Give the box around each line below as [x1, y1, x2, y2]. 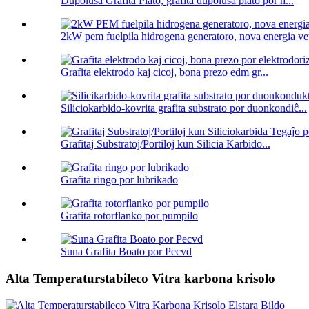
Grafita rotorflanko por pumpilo [61, 210, 198, 222]
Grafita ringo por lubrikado [61, 174, 178, 186]
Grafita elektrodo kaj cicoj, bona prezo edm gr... [61, 66, 268, 79]
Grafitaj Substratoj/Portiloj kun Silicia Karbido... [61, 138, 270, 150]
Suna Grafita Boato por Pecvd [61, 246, 192, 258]
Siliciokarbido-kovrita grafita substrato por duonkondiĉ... [61, 102, 307, 114]
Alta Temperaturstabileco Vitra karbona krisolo [6, 271, 275, 286]
